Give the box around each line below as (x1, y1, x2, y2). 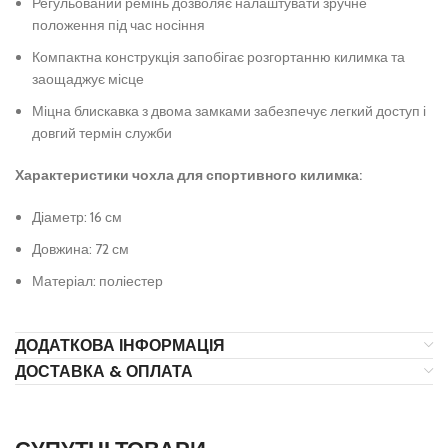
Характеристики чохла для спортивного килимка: (15, 166, 362, 185)
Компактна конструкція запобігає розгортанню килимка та (32, 48, 405, 67)
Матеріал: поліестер (32, 272, 163, 291)
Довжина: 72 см (32, 240, 129, 259)
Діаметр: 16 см (32, 208, 122, 227)
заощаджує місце (32, 70, 144, 89)
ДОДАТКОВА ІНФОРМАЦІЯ (15, 334, 225, 358)
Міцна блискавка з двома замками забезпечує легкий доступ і (32, 102, 426, 121)
